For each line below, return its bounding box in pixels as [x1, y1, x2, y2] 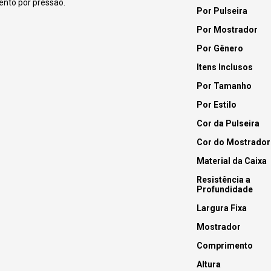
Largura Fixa [196, 203, 247, 214]
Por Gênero [196, 44, 243, 54]
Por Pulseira [196, 6, 247, 16]
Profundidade [196, 184, 253, 195]
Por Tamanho [196, 81, 252, 91]
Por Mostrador [196, 25, 258, 35]
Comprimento [196, 241, 253, 251]
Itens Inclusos [196, 62, 253, 73]
